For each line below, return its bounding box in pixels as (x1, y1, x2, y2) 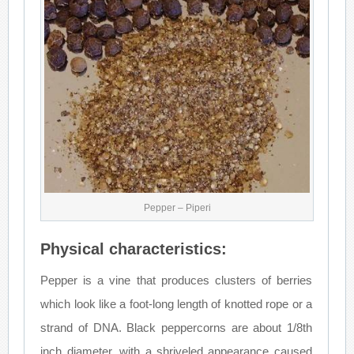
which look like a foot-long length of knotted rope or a (40, 296, 312, 311)
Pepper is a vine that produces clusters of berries (40, 273, 312, 287)
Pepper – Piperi (143, 201, 211, 213)
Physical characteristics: (40, 239, 228, 258)
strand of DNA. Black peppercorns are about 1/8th (40, 320, 312, 334)
